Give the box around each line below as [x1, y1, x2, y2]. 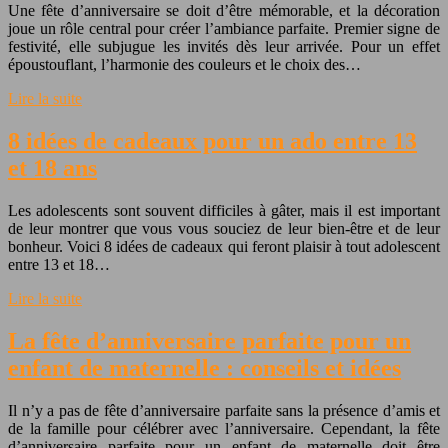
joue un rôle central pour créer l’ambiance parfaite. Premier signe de [8, 20, 440, 38]
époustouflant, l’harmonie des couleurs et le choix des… [8, 56, 361, 74]
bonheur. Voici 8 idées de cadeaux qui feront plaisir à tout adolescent [8, 238, 440, 256]
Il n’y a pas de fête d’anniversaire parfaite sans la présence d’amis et [8, 401, 440, 419]
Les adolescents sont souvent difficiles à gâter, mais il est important [8, 202, 440, 220]
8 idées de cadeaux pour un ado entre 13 [8, 128, 417, 155]
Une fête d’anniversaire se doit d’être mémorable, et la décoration [8, 2, 440, 20]
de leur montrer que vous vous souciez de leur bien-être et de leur [8, 220, 440, 238]
